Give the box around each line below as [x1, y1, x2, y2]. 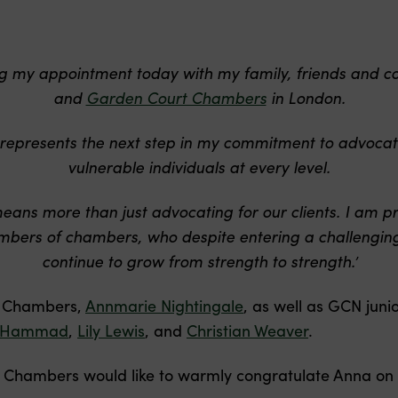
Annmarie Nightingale [85, 294, 243, 317]
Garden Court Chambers [85, 86, 267, 109]
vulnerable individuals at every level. [68, 155, 330, 179]
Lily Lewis [77, 319, 145, 342]
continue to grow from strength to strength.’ [41, 250, 357, 273]
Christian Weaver [187, 319, 308, 342]
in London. [266, 86, 346, 109]
